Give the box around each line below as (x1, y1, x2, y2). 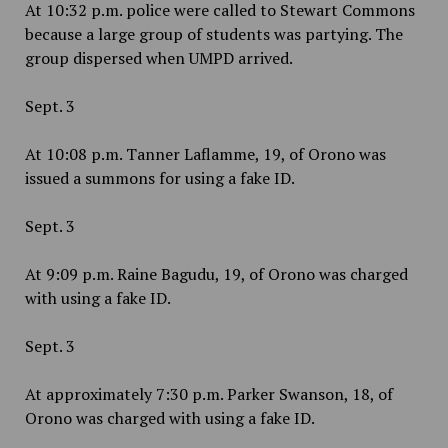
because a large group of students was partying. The (24, 23, 403, 45)
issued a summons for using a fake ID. (24, 167, 298, 189)
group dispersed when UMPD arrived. (24, 47, 296, 69)
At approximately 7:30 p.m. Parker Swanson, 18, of (24, 383, 393, 405)
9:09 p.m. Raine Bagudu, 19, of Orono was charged (41, 263, 408, 285)
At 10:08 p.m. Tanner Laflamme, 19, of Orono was (24, 143, 386, 165)
